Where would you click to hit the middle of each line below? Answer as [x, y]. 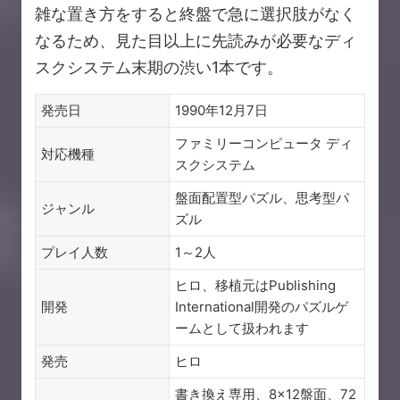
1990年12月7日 [221, 111]
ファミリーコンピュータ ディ [264, 144]
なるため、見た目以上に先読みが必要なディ [196, 41]
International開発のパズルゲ [262, 307]
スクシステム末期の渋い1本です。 [159, 68]
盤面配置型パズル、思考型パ [262, 198]
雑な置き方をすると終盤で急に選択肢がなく [196, 14]
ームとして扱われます [242, 329]
